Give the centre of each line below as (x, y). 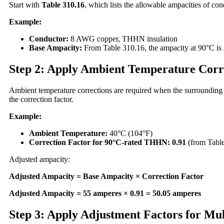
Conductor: (49, 38)
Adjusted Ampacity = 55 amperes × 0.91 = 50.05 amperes (105, 193)
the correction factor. (41, 99)
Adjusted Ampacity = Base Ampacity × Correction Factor (106, 176)
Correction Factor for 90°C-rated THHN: (99, 142)
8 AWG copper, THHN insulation (123, 38)
